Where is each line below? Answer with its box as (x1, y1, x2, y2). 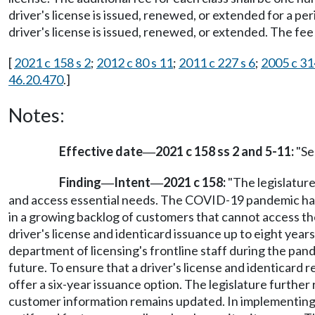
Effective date (59, 143, 143, 159)
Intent (114, 174, 150, 191)
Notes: (8, 103, 65, 127)
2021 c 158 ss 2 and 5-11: (155, 143, 294, 159)
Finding (59, 174, 101, 191)
